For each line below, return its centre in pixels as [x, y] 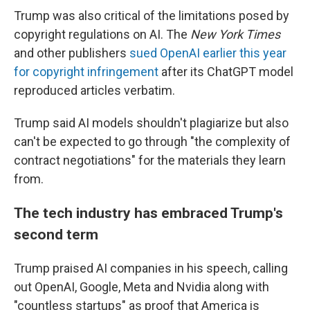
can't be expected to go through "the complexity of [152, 142]
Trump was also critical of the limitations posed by [152, 16]
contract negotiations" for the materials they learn [150, 160]
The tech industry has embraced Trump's [148, 213]
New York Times [235, 34]
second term [56, 234]
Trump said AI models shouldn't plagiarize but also [151, 123]
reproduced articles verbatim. [94, 90]
